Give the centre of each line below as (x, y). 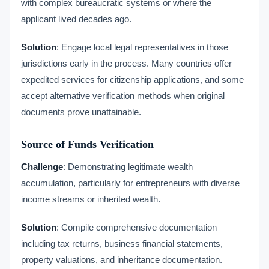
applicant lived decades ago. (76, 19)
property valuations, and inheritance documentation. (122, 260)
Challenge (42, 167)
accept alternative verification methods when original (123, 96)
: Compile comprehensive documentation (137, 227)
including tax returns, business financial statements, (122, 243)
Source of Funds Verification (87, 144)
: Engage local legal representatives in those (142, 47)
